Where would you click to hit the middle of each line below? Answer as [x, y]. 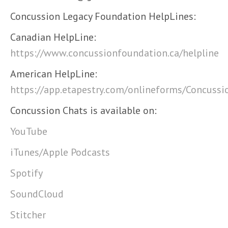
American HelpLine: [54, 74]
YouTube [29, 131]
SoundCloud [37, 194]
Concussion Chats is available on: [83, 110]
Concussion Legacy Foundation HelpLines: [103, 16]
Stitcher [28, 215]
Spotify [26, 173]
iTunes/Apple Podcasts [60, 152]
